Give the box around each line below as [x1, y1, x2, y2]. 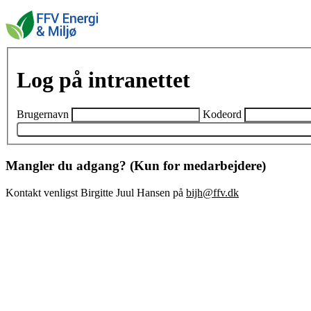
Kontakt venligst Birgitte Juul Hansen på [6, 186, 186, 199]
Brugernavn [17, 108, 69, 121]
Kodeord [203, 108, 242, 121]
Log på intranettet [17, 67, 190, 93]
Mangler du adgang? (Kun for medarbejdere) [6, 158, 266, 174]
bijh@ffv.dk [186, 186, 239, 199]
